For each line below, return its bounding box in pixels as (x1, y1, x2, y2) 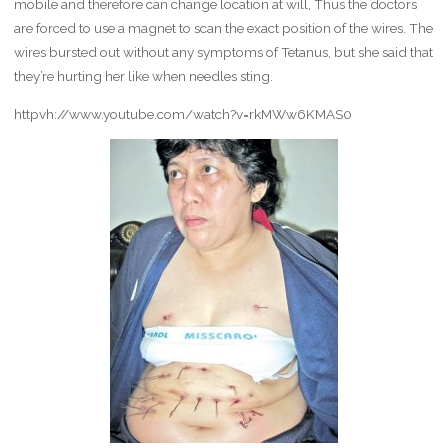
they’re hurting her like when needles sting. (13, 68, 273, 84)
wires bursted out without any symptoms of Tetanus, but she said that (13, 44, 433, 60)
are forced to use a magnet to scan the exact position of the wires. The (13, 20, 433, 36)
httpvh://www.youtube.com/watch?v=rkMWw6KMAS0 (13, 105, 352, 122)
